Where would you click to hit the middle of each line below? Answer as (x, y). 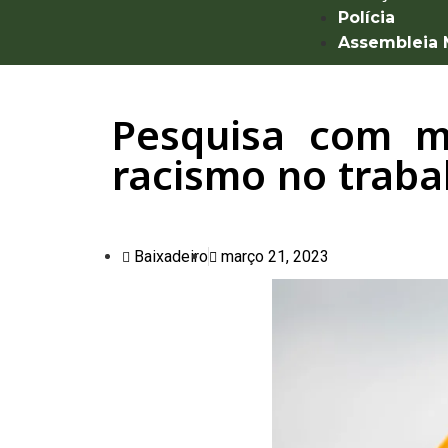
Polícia (366, 17)
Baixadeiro (171, 256)
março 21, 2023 (275, 256)
